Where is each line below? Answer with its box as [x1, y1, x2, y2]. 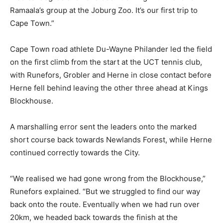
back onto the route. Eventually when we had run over [10, 199, 200, 209]
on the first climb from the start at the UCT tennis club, [10, 57, 202, 67]
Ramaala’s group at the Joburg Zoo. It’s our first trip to [10, 5, 198, 15]
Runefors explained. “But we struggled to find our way [10, 186, 200, 196]
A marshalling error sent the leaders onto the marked [10, 121, 197, 131]
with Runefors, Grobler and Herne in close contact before [10, 70, 212, 80]
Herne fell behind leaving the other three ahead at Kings [10, 83, 208, 93]
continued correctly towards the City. [10, 147, 140, 157]
